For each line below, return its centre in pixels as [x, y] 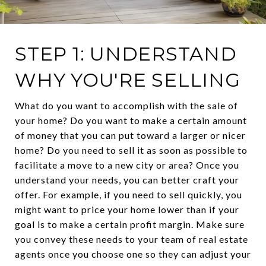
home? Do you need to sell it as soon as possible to [131, 150]
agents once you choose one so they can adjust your [133, 254]
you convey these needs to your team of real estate [132, 239]
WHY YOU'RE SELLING [128, 80]
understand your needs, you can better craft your [127, 179]
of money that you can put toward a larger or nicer [130, 135]
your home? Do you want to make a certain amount [131, 120]
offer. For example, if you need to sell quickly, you [129, 194]
